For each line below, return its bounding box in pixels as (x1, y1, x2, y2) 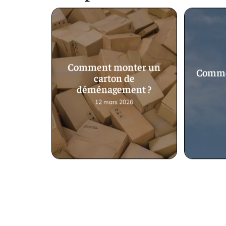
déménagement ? (77, 85, 152, 98)
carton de (93, 74, 135, 87)
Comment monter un (68, 63, 161, 76)
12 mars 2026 (95, 100, 134, 108)
